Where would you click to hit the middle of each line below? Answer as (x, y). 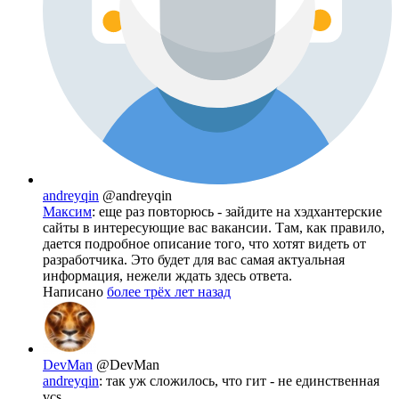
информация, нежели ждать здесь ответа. (167, 275)
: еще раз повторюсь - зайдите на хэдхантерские (237, 211)
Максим (67, 211)
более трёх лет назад (169, 291)
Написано (75, 291)
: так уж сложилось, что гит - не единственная (239, 380)
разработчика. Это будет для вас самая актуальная (194, 259)
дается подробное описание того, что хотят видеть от (204, 243)
